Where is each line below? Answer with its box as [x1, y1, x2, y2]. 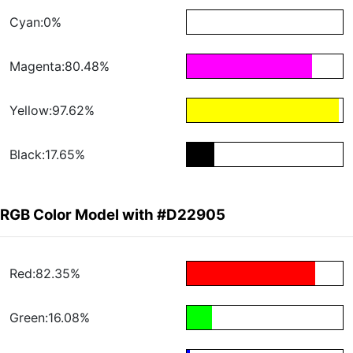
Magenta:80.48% [9, 58, 110, 75]
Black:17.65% [9, 147, 85, 163]
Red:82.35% [9, 266, 80, 282]
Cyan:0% [9, 14, 61, 31]
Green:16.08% [9, 310, 90, 326]
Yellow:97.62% [9, 102, 95, 119]
